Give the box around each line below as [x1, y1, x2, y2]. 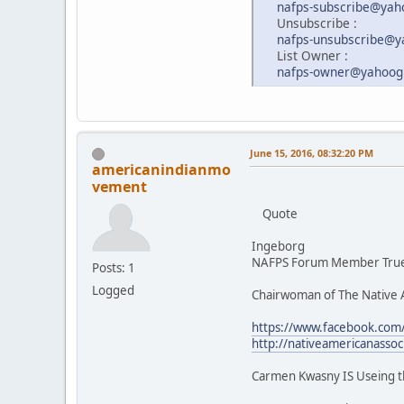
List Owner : [262, 46, 348, 64]
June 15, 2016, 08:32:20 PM [250, 145, 373, 160]
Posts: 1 [92, 259, 135, 276]
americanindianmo [92, 159, 231, 179]
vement [92, 176, 147, 197]
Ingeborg [252, 237, 305, 254]
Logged [92, 281, 134, 298]
